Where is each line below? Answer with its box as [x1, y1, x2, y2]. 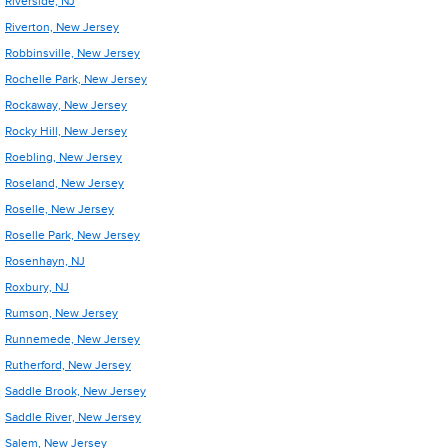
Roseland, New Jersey [5, 176, 124, 190]
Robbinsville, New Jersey [5, 46, 140, 60]
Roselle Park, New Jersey [5, 228, 140, 242]
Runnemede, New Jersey [5, 332, 140, 346]
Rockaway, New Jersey [5, 98, 127, 112]
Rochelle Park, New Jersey [5, 72, 147, 86]
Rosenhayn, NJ [5, 254, 85, 268]
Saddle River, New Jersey [5, 410, 141, 424]
